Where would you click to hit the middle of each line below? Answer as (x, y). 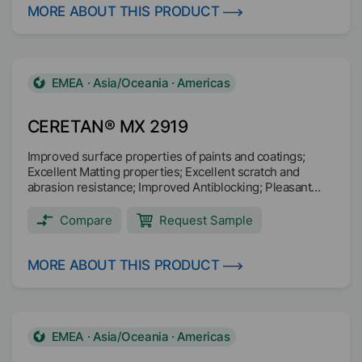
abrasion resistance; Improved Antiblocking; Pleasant (169, 187)
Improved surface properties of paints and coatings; (166, 156)
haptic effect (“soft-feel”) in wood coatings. (141, 202)
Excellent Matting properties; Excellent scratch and (163, 172)
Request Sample (206, 220)
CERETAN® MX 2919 (107, 126)
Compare (86, 220)
